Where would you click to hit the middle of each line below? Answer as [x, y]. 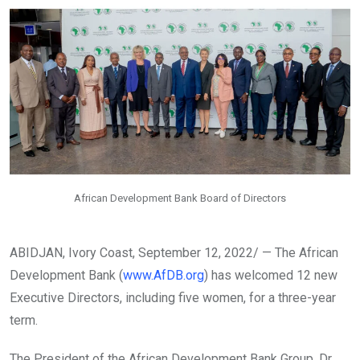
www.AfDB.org [164, 275]
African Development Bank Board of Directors [180, 198]
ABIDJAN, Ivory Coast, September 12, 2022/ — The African [174, 252]
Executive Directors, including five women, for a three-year [173, 297]
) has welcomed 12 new [271, 275]
